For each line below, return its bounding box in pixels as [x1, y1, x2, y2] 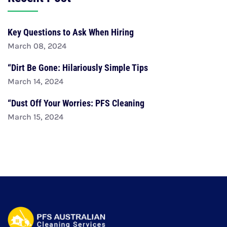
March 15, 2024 [8, 111, 63, 122]
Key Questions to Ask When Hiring [8, 26, 134, 37]
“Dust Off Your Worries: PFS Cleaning [8, 97, 144, 108]
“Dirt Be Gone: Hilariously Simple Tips [8, 62, 148, 73]
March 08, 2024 [8, 41, 66, 51]
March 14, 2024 [8, 76, 63, 86]
